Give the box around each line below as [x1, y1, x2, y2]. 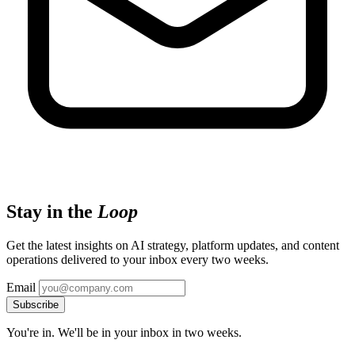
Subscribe [13, 298, 59, 311]
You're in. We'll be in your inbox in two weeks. [6, 325, 242, 339]
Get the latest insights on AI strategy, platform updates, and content [6, 238, 339, 252]
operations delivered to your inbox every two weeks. [6, 252, 269, 266]
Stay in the [6, 200, 97, 222]
